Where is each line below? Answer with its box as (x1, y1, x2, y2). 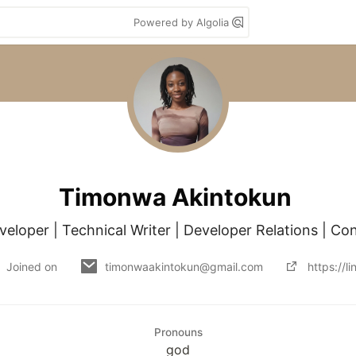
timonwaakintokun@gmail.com (104, 259, 263, 273)
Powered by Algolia (133, 16, 232, 29)
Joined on (6, 259, 60, 273)
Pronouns (153, 326, 203, 339)
